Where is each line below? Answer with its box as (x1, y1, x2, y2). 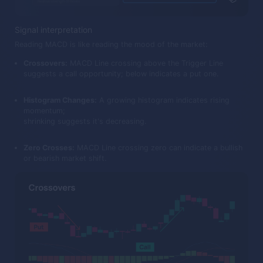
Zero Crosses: (23, 143, 75, 153)
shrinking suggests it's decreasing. (23, 117, 147, 126)
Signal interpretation (15, 24, 92, 35)
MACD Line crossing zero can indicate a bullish (75, 143, 243, 153)
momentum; (23, 106, 68, 116)
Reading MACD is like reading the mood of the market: (15, 39, 207, 49)
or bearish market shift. (23, 154, 107, 163)
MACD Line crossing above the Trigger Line (68, 58, 224, 68)
